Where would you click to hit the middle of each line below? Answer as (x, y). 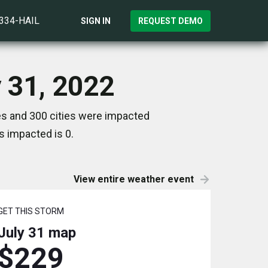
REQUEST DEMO (170, 21)
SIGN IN (96, 21)
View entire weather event (134, 179)
